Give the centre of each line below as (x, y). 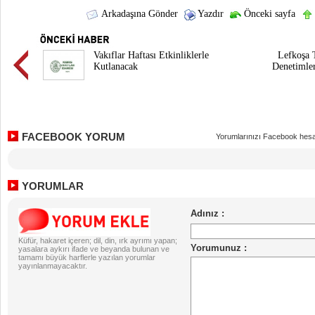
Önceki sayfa (268, 14)
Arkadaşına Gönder (138, 14)
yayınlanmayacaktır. (53, 266)
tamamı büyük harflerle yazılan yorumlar (87, 257)
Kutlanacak (116, 66)
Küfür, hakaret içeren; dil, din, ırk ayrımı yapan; (98, 240)
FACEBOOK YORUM (73, 137)
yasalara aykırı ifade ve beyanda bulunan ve (94, 249)
